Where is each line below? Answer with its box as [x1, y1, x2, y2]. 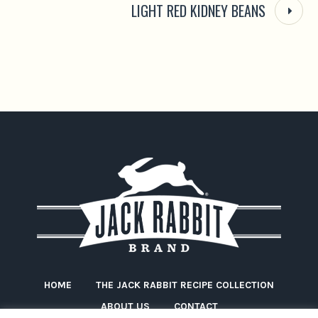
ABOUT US [100, 300, 150, 312]
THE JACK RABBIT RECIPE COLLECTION [96, 278, 274, 291]
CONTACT [173, 300, 218, 312]
